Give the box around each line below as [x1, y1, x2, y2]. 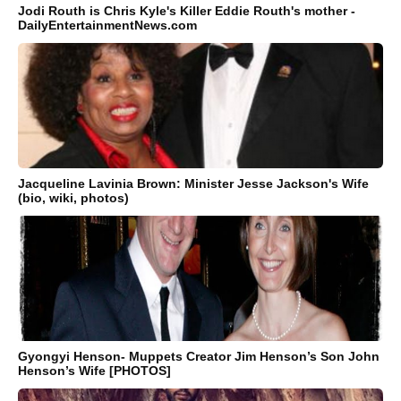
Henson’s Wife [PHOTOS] [18, 363, 171, 378]
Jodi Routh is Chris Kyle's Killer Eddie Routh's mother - [18, 3, 355, 18]
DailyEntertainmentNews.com [18, 17, 197, 32]
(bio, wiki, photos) [18, 190, 129, 205]
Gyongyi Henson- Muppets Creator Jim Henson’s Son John [18, 348, 380, 363]
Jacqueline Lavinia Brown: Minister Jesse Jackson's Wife [18, 175, 369, 191]
